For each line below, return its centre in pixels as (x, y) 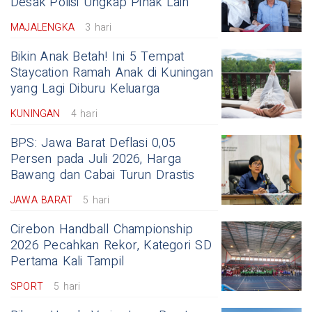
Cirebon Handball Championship (102, 230)
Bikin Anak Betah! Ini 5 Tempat (97, 57)
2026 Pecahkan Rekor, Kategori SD (111, 246)
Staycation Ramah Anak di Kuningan (112, 73)
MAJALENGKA (42, 28)
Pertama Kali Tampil (67, 262)
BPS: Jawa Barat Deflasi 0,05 (93, 143)
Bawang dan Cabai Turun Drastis (103, 175)
